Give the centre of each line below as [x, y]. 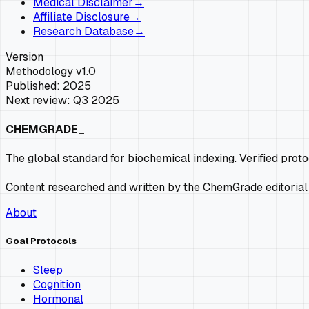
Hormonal [58, 299]
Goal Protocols [41, 241]
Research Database [83, 31]
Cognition [57, 284]
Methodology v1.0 [51, 71]
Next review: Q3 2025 [62, 100]
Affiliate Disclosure [81, 17]
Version [24, 57]
